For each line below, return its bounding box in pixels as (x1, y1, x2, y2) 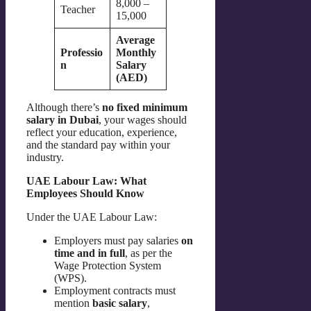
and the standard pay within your (26, 139, 170, 151)
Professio (60, 47, 103, 59)
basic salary (92, 297, 147, 310)
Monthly (116, 47, 156, 59)
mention (54, 297, 92, 310)
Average (116, 34, 155, 47)
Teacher (60, 3, 95, 16)
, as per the (125, 247, 172, 260)
